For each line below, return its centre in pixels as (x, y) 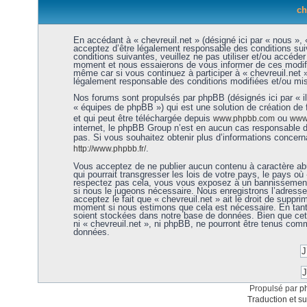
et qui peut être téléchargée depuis (143, 118)
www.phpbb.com (244, 119)
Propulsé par (274, 288)
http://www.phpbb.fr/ (109, 149)
